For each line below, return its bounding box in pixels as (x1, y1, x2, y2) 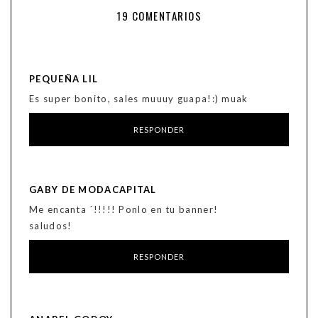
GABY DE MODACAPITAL (29, 184, 157, 196)
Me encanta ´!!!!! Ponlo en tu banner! (29, 204, 219, 216)
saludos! (29, 220, 72, 232)
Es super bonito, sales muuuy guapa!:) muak (29, 93, 248, 105)
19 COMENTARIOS (116, 8, 202, 24)
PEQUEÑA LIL (29, 73, 99, 85)
